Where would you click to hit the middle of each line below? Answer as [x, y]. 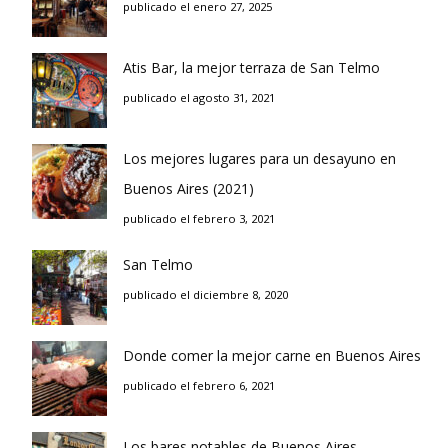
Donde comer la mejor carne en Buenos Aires [272, 356]
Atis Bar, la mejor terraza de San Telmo [251, 68]
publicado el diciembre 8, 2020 [205, 295]
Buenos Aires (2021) [188, 189]
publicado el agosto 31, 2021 [199, 98]
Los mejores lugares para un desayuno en [259, 159]
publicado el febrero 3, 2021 [199, 219]
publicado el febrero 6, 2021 [199, 386]
